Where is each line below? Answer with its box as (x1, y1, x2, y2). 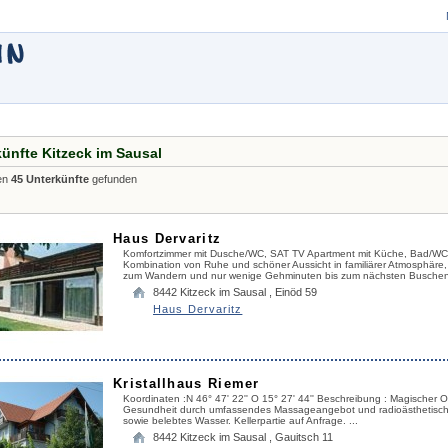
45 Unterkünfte (11, 173, 89, 185)
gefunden (89, 173, 137, 185)
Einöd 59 (275, 286, 317, 298)
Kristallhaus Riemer (113, 376, 260, 391)
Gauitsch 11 (275, 431, 333, 443)
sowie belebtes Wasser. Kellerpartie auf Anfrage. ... (123, 415, 358, 426)
